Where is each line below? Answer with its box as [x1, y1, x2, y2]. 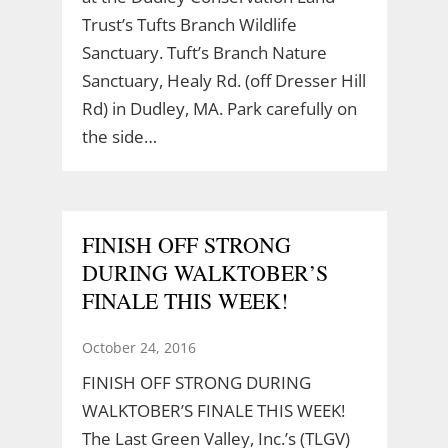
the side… [81, 124, 157, 148]
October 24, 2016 [81, 337, 196, 357]
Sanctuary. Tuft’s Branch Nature [81, 40, 327, 64]
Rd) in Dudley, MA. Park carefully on [81, 96, 357, 120]
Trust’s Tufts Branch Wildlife [81, 12, 297, 36]
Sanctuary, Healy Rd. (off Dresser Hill [81, 68, 366, 92]
